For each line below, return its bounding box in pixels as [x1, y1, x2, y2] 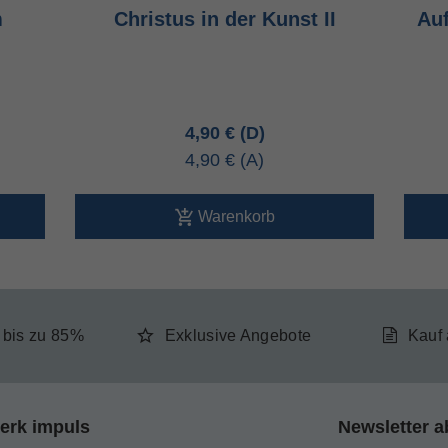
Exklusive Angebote [164, 327, 312, 344]
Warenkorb [197, 207, 275, 225]
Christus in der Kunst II [113, 8, 336, 30]
